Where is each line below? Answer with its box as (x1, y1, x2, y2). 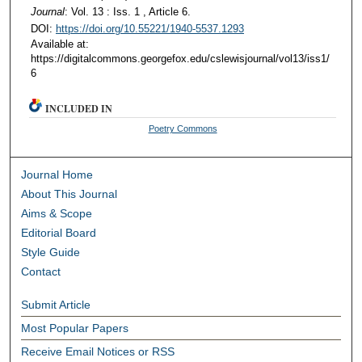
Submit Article (21, 298, 91, 312)
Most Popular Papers (21, 322, 129, 335)
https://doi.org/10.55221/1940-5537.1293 (55, 23, 244, 36)
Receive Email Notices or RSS (21, 345, 175, 359)
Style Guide (21, 246, 81, 259)
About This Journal (21, 187, 118, 201)
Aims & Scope (21, 207, 93, 221)
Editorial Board (21, 226, 97, 240)
